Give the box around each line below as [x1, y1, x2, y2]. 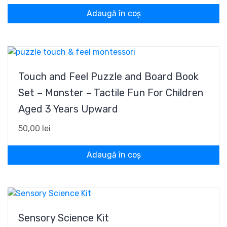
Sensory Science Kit [18, 212, 109, 224]
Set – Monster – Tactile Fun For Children [18, 87, 203, 99]
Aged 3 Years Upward [18, 103, 118, 115]
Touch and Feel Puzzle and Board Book [18, 70, 199, 83]
